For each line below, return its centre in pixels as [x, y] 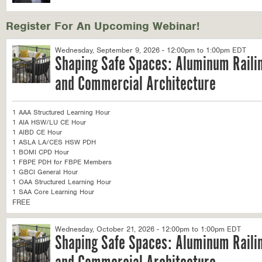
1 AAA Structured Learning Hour [61, 112]
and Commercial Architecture [135, 85]
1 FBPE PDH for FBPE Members [62, 162]
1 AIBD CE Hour [37, 132]
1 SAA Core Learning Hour [53, 192]
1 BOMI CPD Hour [41, 152]
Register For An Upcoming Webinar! [103, 26]
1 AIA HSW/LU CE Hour [49, 122]
